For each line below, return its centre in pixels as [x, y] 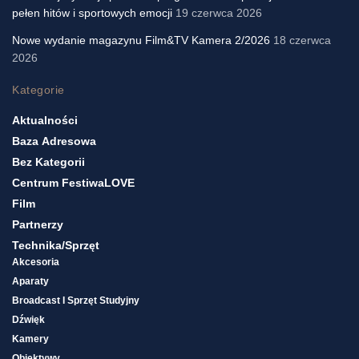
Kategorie [39, 90]
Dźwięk [28, 320]
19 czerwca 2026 [219, 13]
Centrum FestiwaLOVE [73, 183]
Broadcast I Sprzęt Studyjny [76, 301]
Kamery [30, 339]
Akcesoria [36, 262]
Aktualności [45, 121]
